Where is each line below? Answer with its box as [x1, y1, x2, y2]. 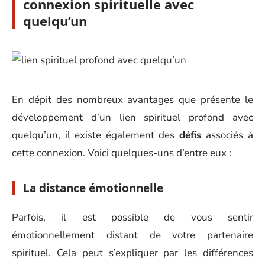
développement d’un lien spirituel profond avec [12, 111, 253, 124]
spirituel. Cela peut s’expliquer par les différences [12, 245, 253, 260]
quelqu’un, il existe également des [12, 128, 179, 142]
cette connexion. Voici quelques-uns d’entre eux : [12, 146, 231, 160]
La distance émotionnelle [23, 180, 163, 196]
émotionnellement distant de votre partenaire [12, 228, 253, 242]
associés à [206, 128, 254, 142]
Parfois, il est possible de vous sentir [12, 210, 253, 224]
